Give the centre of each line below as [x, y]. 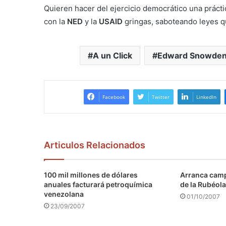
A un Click [112, 56]
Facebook [114, 97]
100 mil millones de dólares [91, 175]
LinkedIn [206, 97]
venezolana [64, 194]
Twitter [160, 97]
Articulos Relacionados [95, 145]
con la [55, 22]
